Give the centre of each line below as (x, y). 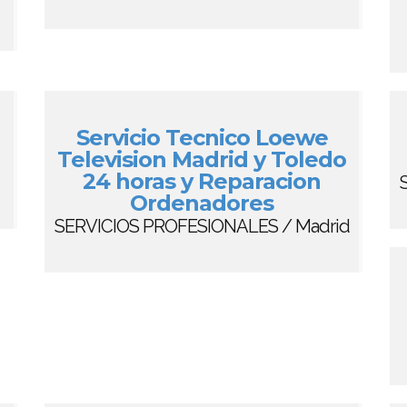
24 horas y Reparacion (202, 181)
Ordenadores (202, 203)
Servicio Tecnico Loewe (202, 138)
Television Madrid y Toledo (202, 159)
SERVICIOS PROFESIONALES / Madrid (202, 226)
